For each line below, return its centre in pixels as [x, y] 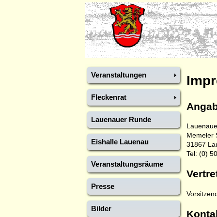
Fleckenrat [108, 97]
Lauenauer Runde [121, 119]
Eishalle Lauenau [120, 142]
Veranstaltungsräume [127, 164]
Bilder [101, 209]
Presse [102, 186]
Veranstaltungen [118, 75]
